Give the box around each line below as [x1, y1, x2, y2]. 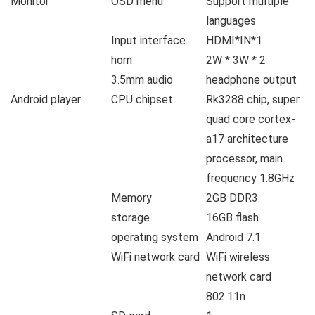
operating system [111, 231, 198, 245]
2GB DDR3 [206, 191, 258, 205]
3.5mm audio [111, 73, 173, 87]
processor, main [206, 152, 283, 166]
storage [111, 211, 150, 225]
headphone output [206, 73, 297, 87]
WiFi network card [111, 250, 200, 264]
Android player [11, 93, 81, 107]
